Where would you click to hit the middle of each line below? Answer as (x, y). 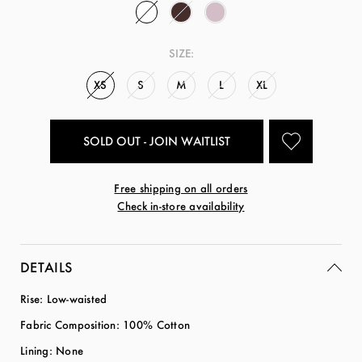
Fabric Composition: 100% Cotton (105, 324)
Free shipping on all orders (181, 187)
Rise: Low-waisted (65, 298)
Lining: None (52, 350)
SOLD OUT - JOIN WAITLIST (157, 141)
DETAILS (46, 267)
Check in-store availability (181, 205)
